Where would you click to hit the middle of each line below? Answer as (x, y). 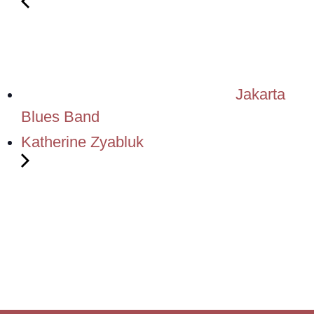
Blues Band (60, 117)
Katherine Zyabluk (82, 142)
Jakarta (258, 95)
